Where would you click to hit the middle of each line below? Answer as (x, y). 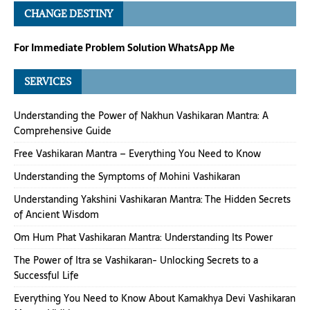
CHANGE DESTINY (69, 13)
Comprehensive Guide (63, 130)
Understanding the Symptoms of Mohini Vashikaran (127, 176)
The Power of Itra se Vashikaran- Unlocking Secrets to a (136, 260)
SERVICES (48, 81)
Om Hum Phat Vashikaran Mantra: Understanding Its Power (143, 237)
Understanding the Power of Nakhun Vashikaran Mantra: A (141, 115)
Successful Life (46, 275)
